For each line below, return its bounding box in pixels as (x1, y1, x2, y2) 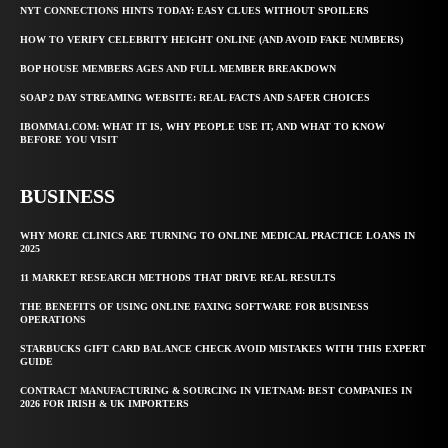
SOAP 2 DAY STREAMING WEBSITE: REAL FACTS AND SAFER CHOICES (20, 91, 370, 103)
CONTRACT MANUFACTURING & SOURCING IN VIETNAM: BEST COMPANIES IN (20, 384, 412, 396)
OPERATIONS (20, 313, 86, 325)
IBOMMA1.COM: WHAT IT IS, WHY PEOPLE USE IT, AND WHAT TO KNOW (20, 120, 385, 132)
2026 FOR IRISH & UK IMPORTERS (20, 397, 189, 409)
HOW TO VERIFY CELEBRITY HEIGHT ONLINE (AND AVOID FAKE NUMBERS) (20, 33, 403, 45)
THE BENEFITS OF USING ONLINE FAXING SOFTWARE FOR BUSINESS (20, 300, 369, 312)
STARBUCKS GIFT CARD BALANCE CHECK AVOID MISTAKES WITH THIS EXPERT (20, 342, 426, 354)
